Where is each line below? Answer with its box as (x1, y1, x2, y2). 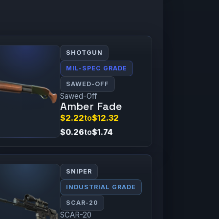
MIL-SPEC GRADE (66, 64, 128, 72)
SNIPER (66, 167, 92, 175)
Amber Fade (60, 99, 123, 113)
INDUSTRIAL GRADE (66, 183, 136, 191)
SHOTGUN (66, 48, 103, 56)
